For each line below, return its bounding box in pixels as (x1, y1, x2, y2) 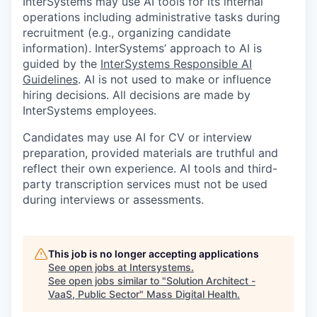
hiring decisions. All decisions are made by (23, 87, 250, 102)
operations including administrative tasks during (23, 9, 280, 24)
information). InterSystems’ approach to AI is (23, 40, 262, 55)
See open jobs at (48, 260, 129, 273)
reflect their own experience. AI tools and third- (23, 161, 277, 175)
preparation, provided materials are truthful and (23, 145, 278, 160)
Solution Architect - (166, 274, 255, 287)
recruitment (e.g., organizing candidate (23, 25, 231, 40)
